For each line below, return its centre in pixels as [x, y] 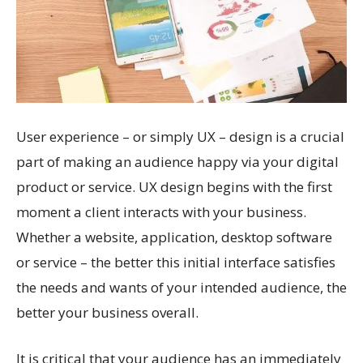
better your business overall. [107, 313]
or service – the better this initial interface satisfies [176, 263]
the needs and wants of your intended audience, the [181, 288]
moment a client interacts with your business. [161, 212]
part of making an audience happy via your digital [177, 162]
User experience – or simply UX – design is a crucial [180, 137]
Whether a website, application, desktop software [174, 237]
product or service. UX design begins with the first [174, 187]
